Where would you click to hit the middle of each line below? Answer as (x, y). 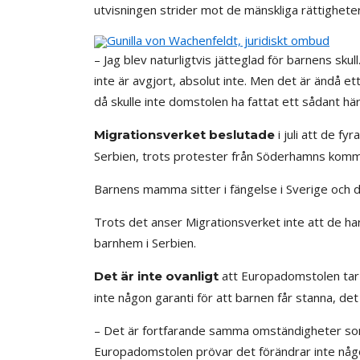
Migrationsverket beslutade (184, 134)
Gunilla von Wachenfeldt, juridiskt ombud (218, 40)
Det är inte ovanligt (156, 276)
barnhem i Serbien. (145, 242)
